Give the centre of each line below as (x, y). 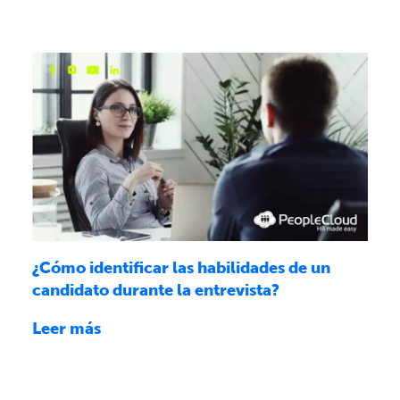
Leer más (67, 329)
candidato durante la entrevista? (156, 291)
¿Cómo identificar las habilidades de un (181, 268)
